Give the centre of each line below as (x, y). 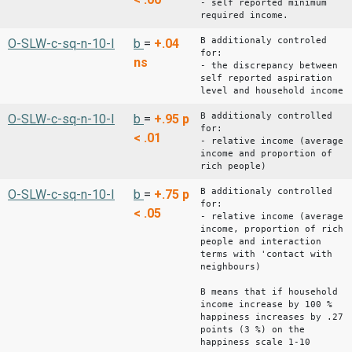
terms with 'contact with (266, 254)
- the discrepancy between (269, 65)
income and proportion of (266, 153)
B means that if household (269, 291)
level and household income (272, 90)
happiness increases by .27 (272, 317)
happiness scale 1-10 (255, 342)
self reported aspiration (266, 78)
